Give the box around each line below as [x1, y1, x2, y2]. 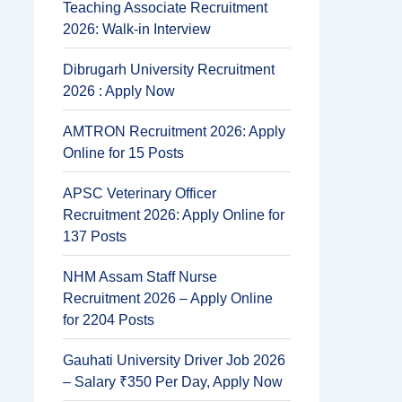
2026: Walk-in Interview [63, 22, 211, 37]
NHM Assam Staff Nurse [63, 269, 217, 284]
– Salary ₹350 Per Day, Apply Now [63, 374, 283, 389]
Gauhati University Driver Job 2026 [63, 353, 285, 368]
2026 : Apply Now [63, 83, 175, 99]
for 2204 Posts [63, 312, 154, 328]
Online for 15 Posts [63, 145, 184, 161]
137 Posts [63, 229, 127, 244]
